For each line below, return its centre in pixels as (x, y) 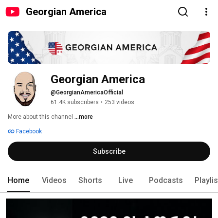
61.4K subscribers (75, 102)
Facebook (28, 132)
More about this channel (40, 117)
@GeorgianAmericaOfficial (87, 93)
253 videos (119, 102)
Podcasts (166, 181)
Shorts (90, 181)
